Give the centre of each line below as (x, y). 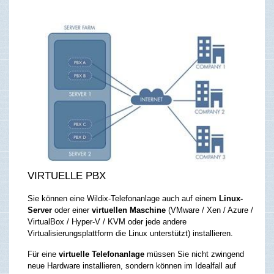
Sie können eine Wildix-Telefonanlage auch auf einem (123, 198)
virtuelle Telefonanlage (102, 254)
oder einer (72, 210)
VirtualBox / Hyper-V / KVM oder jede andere (107, 221)
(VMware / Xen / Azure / (209, 210)
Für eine (43, 254)
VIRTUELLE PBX (67, 176)
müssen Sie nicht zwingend (194, 254)
